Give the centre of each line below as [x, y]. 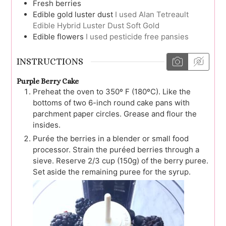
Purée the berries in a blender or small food [111, 139]
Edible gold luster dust [73, 14]
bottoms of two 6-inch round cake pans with [111, 103]
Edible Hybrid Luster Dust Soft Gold [96, 25]
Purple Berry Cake [48, 81]
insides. [47, 125]
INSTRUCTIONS [50, 62]
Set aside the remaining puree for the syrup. [112, 172]
